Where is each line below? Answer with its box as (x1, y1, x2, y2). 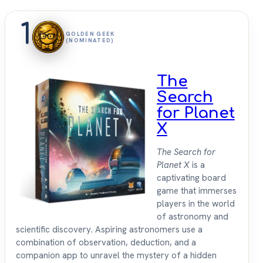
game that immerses (157, 184, 237, 197)
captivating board (157, 171, 226, 184)
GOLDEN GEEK (66, 29, 116, 38)
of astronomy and (157, 210, 228, 222)
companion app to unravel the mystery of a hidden (16, 249, 217, 261)
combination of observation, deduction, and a (16, 236, 196, 248)
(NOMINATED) (66, 36, 114, 44)
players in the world (157, 197, 235, 210)
